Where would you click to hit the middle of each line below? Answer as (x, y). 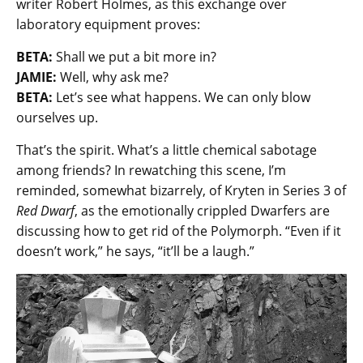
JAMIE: (36, 77)
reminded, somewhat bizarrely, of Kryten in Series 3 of (181, 191)
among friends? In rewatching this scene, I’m (151, 171)
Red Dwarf (45, 211)
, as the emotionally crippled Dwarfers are (202, 211)
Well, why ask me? (114, 77)
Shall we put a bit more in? (135, 57)
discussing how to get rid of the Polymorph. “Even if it (179, 231)
